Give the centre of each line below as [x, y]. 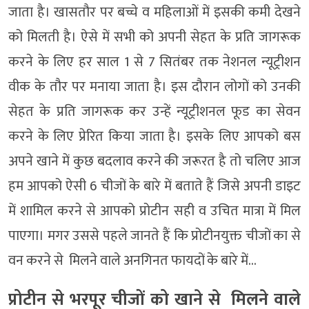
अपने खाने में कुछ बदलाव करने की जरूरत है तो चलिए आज [154, 162]
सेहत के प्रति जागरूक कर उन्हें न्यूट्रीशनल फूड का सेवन [154, 112]
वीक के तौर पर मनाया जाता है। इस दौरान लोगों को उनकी [154, 87]
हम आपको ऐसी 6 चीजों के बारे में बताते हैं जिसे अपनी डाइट [154, 187]
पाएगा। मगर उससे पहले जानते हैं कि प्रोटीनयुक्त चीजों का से [154, 236]
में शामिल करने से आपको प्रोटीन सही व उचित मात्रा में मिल [154, 211]
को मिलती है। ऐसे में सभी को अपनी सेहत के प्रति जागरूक [154, 38]
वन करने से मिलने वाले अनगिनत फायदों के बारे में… [132, 261]
